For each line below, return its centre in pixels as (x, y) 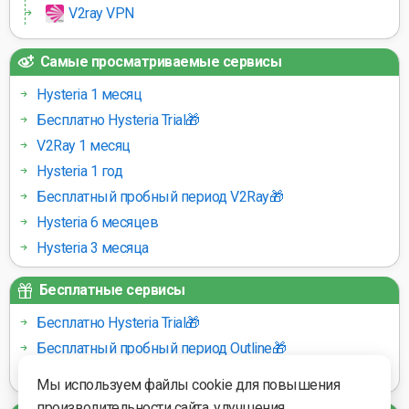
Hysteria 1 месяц (89, 95)
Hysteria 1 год (79, 172)
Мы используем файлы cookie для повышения (188, 385)
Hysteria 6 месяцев (97, 223)
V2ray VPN (101, 13)
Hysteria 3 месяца (93, 248)
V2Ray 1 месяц (84, 146)
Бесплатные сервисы (110, 290)
